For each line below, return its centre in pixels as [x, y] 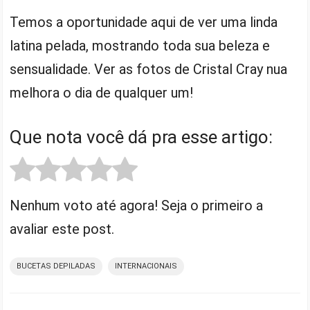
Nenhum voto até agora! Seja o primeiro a [137, 205]
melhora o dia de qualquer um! [102, 93]
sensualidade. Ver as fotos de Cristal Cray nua [149, 69]
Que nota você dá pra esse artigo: [142, 137]
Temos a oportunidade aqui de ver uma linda [144, 22]
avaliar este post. [62, 229]
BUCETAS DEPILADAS [56, 266]
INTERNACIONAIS [146, 266]
